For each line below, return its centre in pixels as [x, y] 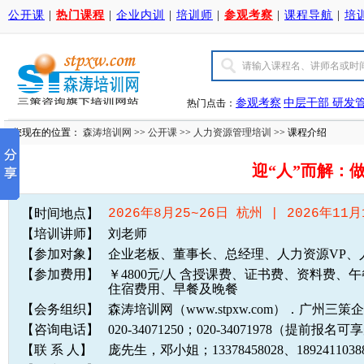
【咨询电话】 [60, 329]
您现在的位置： [48, 132]
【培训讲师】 [60, 233]
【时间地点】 [60, 213]
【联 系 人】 [57, 349]
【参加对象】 [60, 253]
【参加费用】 [60, 274]
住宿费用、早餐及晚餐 [173, 288]
